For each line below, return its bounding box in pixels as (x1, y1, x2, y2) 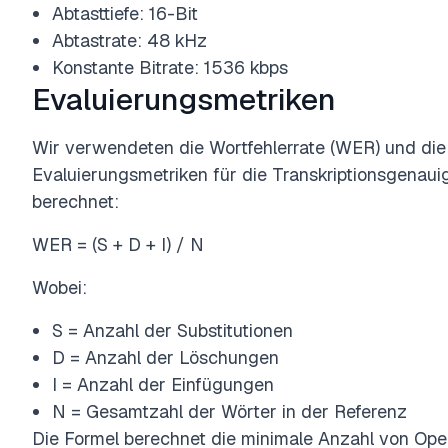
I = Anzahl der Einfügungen (52, 373, 274, 396)
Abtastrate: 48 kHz (52, 29, 207, 52)
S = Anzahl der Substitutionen (52, 319, 293, 342)
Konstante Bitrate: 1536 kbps (52, 56, 288, 79)
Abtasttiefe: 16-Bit (52, 2, 198, 25)
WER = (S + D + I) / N (32, 233, 204, 256)
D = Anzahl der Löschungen (52, 346, 279, 369)
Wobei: (32, 276, 87, 299)
